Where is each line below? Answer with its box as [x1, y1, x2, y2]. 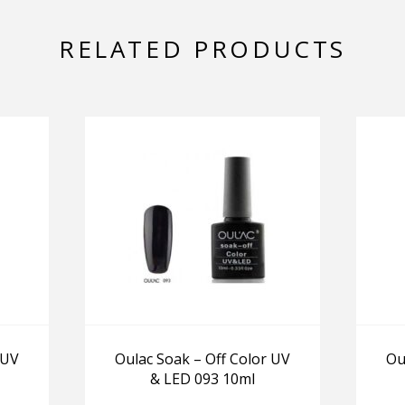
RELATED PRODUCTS [58, 33, 347, 66]
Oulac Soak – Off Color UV [115, 349, 290, 370]
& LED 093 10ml [150, 369, 255, 390]
